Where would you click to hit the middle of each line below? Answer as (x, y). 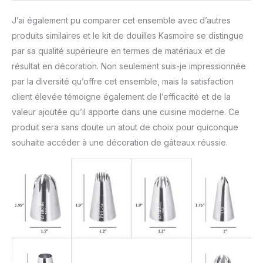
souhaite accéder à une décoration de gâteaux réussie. (120, 143)
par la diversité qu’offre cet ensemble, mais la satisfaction (123, 82)
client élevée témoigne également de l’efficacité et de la (121, 97)
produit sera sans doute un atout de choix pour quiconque (125, 127)
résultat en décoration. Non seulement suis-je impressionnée (129, 66)
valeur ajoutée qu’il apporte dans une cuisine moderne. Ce (126, 112)
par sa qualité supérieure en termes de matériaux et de (119, 51)
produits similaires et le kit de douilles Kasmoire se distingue (128, 36)
